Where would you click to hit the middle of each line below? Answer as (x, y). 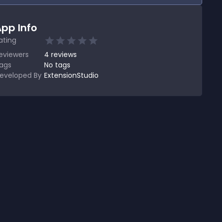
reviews (64, 55)
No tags (57, 65)
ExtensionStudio (71, 75)
